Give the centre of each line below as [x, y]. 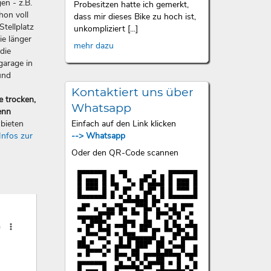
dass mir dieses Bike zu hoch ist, [135, 16]
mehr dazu [93, 45]
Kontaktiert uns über [132, 92]
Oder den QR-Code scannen [125, 152]
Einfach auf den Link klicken [123, 123]
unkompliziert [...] [106, 28]
